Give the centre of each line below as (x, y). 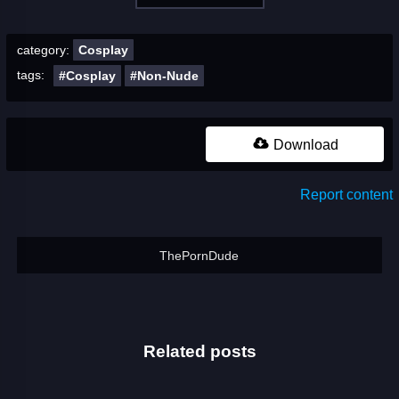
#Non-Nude (164, 75)
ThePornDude (199, 255)
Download (304, 144)
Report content (347, 194)
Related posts (199, 351)
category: (45, 49)
